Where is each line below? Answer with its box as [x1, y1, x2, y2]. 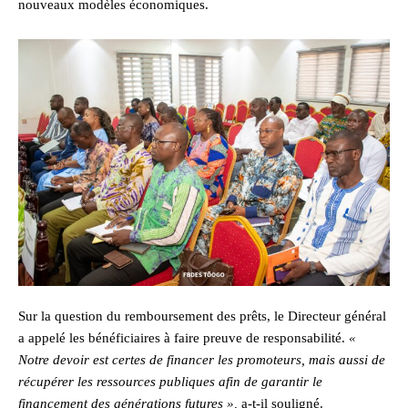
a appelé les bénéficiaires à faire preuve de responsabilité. [18, 331, 349, 346]
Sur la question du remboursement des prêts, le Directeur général [18, 309, 386, 324]
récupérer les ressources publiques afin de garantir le [18, 374, 322, 390]
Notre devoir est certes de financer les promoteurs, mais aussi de [18, 352, 385, 368]
